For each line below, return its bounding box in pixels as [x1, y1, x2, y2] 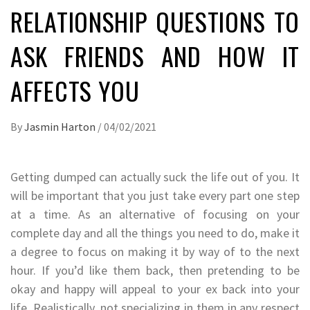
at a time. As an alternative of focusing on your [10, 206, 300, 222]
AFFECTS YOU [10, 71, 140, 109]
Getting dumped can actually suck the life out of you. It [10, 168, 300, 185]
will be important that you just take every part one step [10, 187, 300, 203]
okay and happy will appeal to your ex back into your [10, 280, 300, 297]
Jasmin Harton [24, 119, 98, 134]
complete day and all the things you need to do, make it [10, 224, 300, 241]
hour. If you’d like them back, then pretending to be [10, 262, 300, 278]
